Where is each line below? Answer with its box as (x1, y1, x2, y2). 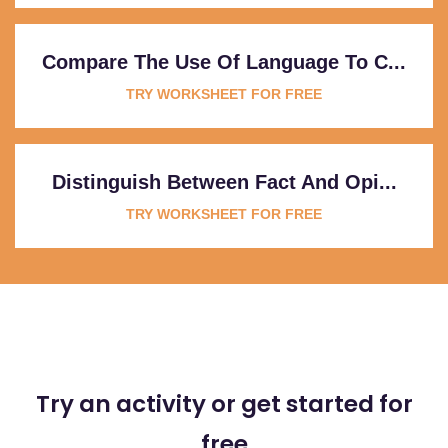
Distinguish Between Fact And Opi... (51, 170, 397, 193)
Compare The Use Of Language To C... (42, 50, 406, 73)
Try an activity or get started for (35, 387, 413, 420)
